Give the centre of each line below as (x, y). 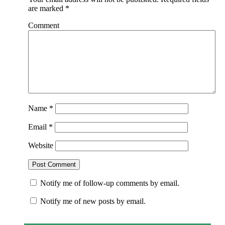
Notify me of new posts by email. (93, 201)
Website (40, 146)
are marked (46, 9)
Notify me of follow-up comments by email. (109, 183)
